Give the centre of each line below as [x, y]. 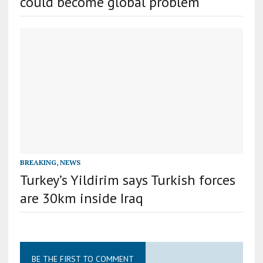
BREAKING [38, 162]
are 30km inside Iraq [81, 198]
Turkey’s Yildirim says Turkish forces [127, 180]
